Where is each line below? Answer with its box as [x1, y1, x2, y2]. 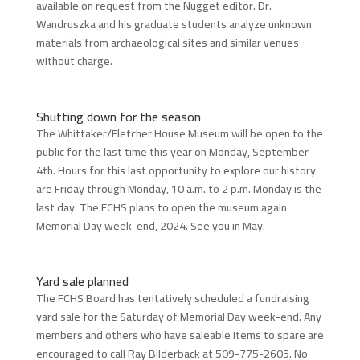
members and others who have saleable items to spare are [35, 324, 324, 346]
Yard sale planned [35, 268, 129, 293]
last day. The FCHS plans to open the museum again [35, 196, 287, 218]
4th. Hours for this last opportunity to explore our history [35, 159, 316, 181]
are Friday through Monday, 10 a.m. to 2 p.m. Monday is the [35, 178, 321, 199]
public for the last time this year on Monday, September [35, 141, 309, 162]
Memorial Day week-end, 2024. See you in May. [35, 215, 265, 236]
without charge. [35, 50, 112, 72]
